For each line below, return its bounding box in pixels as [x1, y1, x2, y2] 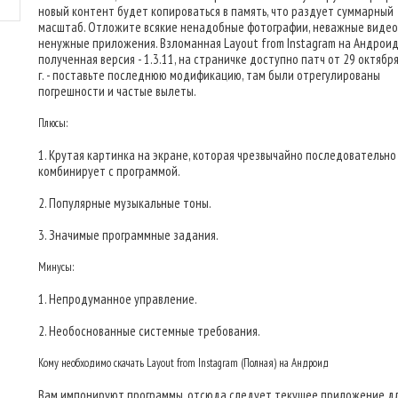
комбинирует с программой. [38, 163, 180, 179]
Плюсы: [38, 115, 68, 131]
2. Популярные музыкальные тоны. [38, 195, 211, 211]
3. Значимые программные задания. [38, 227, 219, 243]
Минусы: [38, 259, 74, 275]
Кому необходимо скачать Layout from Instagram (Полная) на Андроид [38, 355, 329, 370]
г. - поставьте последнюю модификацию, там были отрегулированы [38, 67, 380, 84]
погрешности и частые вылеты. [38, 83, 196, 99]
